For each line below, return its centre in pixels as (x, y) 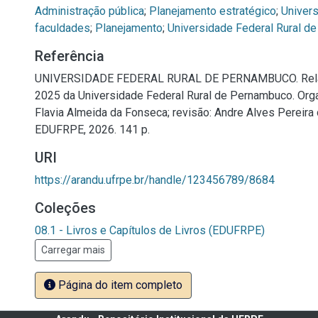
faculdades (62, 28)
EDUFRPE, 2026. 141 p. (92, 130)
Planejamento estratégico (213, 11)
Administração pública (89, 11)
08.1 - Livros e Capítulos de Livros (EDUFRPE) (150, 230)
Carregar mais (73, 250)
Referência (70, 56)
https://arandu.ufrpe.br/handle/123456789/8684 (155, 180)
